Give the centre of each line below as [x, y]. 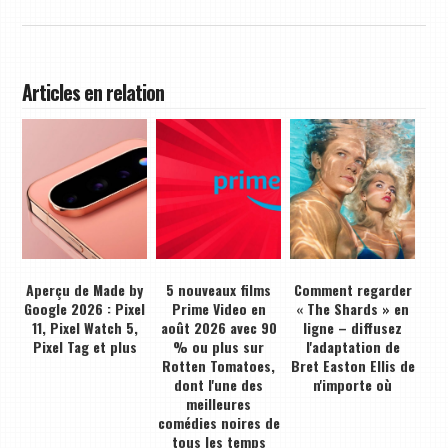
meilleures [219, 403]
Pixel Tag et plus [84, 346]
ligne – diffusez [353, 327]
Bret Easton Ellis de [352, 365]
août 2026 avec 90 [218, 327]
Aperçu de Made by [85, 289]
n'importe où [353, 384]
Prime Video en [218, 308]
